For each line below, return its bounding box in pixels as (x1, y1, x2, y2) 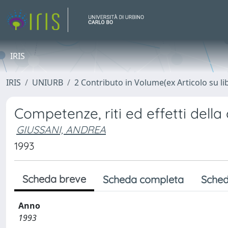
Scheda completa (103, 173, 184, 186)
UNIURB (32, 77, 63, 88)
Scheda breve (22, 173, 86, 185)
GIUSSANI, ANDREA (16, 123, 106, 136)
